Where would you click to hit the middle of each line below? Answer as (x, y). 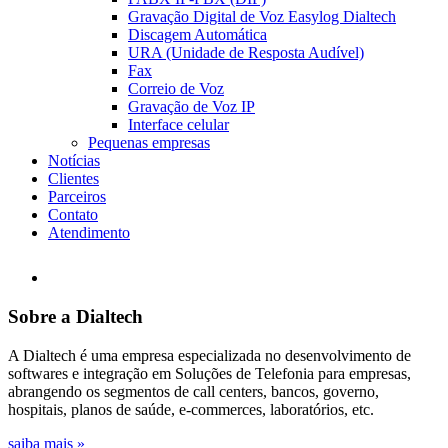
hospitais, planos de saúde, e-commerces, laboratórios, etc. (191, 409)
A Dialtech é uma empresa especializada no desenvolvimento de (209, 355)
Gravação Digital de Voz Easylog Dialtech (262, 17)
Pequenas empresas (149, 143)
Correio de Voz (176, 89)
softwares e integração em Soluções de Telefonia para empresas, (209, 373)
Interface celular (178, 125)
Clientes (73, 179)
